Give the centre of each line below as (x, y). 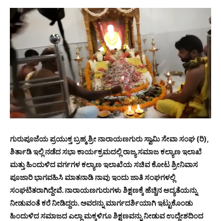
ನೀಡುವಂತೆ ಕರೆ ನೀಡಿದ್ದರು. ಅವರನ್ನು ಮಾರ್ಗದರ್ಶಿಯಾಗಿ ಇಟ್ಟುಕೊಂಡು (101, 203)
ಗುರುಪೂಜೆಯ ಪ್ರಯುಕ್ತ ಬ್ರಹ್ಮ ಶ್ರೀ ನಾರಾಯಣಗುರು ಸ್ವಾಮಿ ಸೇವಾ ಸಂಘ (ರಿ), (109, 139)
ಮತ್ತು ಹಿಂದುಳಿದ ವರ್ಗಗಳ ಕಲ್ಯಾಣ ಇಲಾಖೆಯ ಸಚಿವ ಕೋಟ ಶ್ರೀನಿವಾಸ (104, 164)
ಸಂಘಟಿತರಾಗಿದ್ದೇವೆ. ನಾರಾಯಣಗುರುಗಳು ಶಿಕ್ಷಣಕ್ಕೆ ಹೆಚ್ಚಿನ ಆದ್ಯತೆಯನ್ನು (104, 190)
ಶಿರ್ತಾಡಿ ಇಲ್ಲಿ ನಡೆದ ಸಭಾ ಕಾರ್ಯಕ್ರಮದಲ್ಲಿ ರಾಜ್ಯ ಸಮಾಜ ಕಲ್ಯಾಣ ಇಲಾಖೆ (106, 151)
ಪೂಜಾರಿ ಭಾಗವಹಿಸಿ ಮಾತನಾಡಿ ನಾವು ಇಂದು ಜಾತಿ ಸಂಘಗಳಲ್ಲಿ (92, 177)
